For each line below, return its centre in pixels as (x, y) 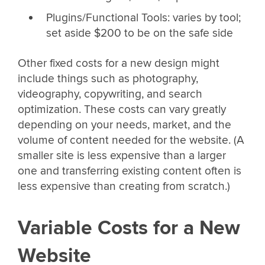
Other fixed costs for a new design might (119, 64)
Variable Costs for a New (129, 228)
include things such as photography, (108, 79)
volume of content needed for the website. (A (131, 140)
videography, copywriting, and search (110, 94)
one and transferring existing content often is (130, 171)
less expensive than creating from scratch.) (124, 187)
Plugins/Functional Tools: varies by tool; (143, 17)
